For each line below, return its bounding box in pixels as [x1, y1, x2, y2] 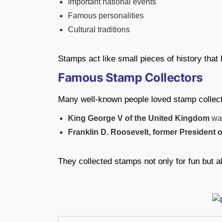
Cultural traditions [68, 25, 130, 34]
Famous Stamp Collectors [58, 70, 203, 85]
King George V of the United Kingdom [68, 113, 210, 122]
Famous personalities [68, 11, 144, 20]
